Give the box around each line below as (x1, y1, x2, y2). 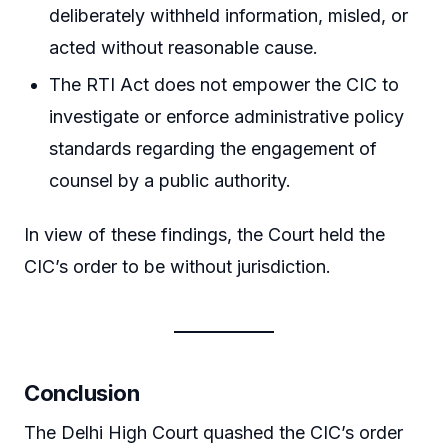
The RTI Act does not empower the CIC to (49, 74, 400, 96)
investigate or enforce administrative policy (49, 106, 405, 128)
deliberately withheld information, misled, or (49, 5, 409, 27)
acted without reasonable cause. (49, 37, 319, 59)
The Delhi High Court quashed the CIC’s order (24, 422, 403, 444)
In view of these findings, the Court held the (24, 224, 385, 246)
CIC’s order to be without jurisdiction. (24, 256, 331, 278)
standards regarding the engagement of (49, 138, 378, 160)
